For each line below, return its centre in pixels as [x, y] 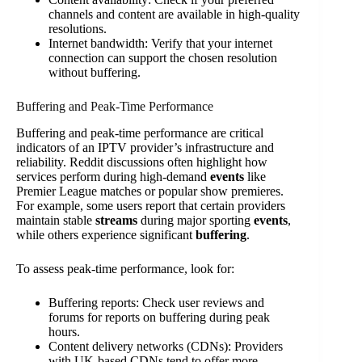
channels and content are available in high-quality [174, 14]
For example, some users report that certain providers [151, 205]
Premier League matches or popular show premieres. [150, 191]
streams [116, 220]
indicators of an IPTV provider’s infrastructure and [145, 147]
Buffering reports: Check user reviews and [156, 302]
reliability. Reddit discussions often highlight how [142, 162]
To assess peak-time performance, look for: [125, 268]
